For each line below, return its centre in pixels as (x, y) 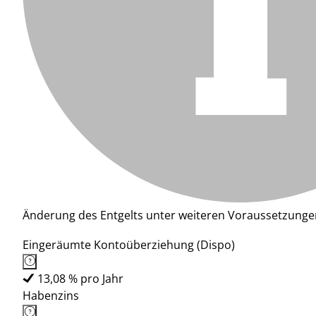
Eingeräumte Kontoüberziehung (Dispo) (129, 245)
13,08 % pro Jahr (80, 279)
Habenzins (51, 296)
